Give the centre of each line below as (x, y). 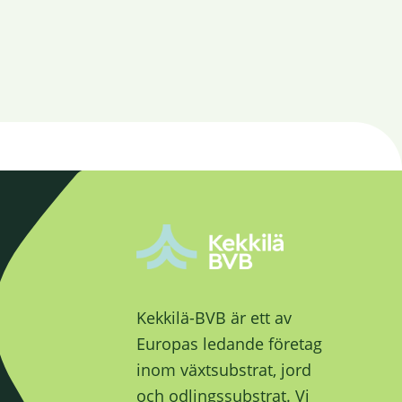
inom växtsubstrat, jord (224, 370)
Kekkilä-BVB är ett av (214, 318)
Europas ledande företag (229, 344)
